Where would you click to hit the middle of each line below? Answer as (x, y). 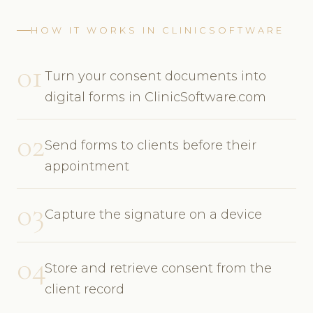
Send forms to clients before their (151, 145)
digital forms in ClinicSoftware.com (155, 97)
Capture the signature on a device (153, 214)
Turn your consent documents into (155, 76)
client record (85, 289)
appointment (87, 166)
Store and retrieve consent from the (158, 268)
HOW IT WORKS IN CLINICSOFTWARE (158, 30)
